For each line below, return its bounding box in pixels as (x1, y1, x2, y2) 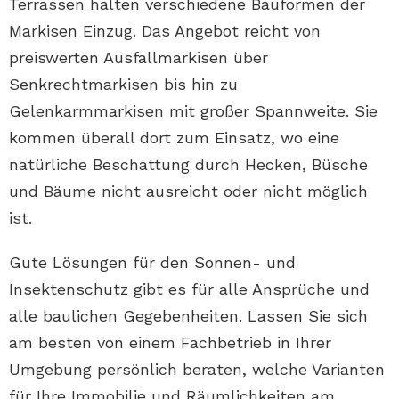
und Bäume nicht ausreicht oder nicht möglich (9, 182, 368, 200)
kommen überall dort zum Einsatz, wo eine (9, 128, 339, 147)
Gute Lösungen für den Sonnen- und (9, 253, 296, 272)
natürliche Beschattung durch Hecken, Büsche (9, 155, 368, 174)
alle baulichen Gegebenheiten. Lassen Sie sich (9, 306, 368, 325)
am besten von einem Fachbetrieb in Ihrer (9, 333, 331, 352)
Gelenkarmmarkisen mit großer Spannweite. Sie (9, 102, 378, 120)
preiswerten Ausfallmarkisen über (9, 48, 268, 67)
